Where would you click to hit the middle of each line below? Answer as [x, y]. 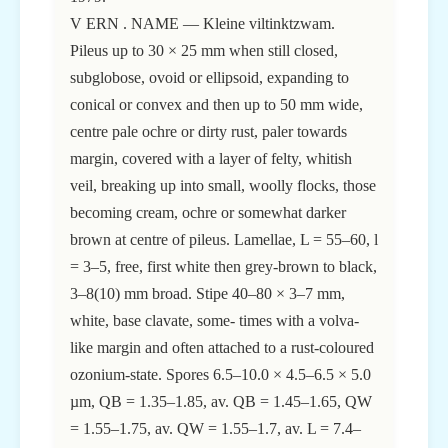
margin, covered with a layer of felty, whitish [211, 159]
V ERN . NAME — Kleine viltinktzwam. [202, 24]
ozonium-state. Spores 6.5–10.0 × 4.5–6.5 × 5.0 [220, 375]
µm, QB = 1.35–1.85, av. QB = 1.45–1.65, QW [221, 402]
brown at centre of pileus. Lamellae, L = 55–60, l [224, 240]
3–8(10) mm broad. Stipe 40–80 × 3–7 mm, [207, 294]
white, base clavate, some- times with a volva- [214, 321]
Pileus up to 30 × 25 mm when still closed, [204, 51]
